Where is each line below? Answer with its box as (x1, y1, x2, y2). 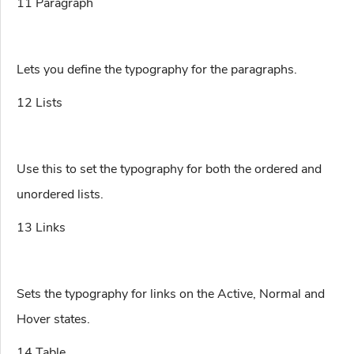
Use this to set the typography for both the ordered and (17, 160, 322, 179)
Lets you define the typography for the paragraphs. (17, 61, 297, 79)
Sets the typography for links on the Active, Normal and (17, 285, 325, 303)
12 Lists (17, 94, 62, 112)
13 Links (17, 219, 66, 237)
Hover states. (17, 311, 90, 329)
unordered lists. (17, 186, 104, 204)
